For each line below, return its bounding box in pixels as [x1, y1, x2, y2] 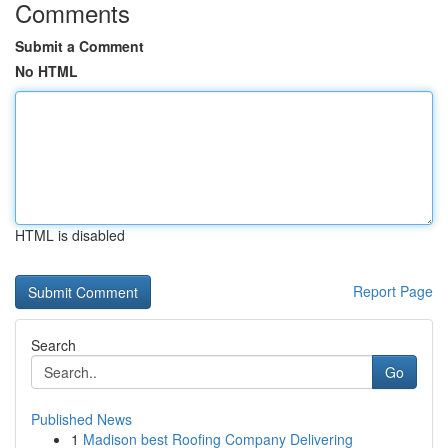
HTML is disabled [15, 225, 125, 245]
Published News [31, 409, 132, 429]
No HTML [15, 61, 78, 81]
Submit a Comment [15, 36, 144, 56]
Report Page [353, 281, 433, 301]
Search [31, 335, 76, 355]
